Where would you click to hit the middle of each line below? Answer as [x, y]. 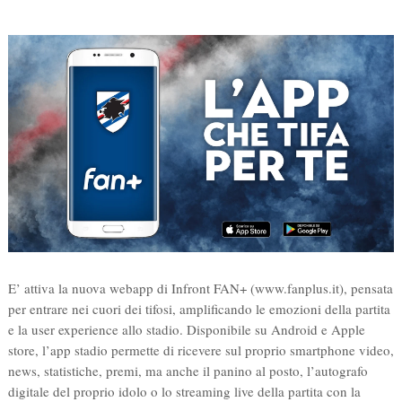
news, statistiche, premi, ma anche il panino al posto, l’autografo [188, 371]
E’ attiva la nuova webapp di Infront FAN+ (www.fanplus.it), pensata [200, 288]
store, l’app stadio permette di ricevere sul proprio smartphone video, [201, 350]
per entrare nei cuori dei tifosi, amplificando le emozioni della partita [199, 309]
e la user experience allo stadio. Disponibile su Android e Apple [186, 330]
